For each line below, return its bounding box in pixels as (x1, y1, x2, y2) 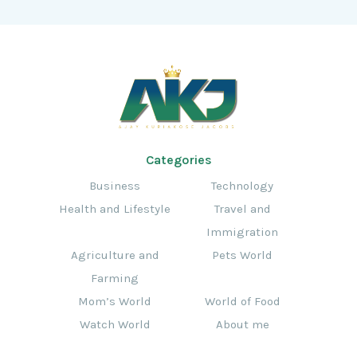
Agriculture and (70, 248, 159, 263)
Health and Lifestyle (59, 202, 171, 217)
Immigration (206, 225, 278, 240)
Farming (91, 271, 139, 286)
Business (89, 178, 140, 194)
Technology (211, 178, 273, 194)
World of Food (204, 294, 280, 309)
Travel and (214, 202, 271, 217)
